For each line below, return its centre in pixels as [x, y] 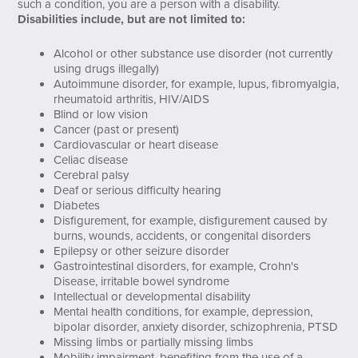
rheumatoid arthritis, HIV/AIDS [132, 99]
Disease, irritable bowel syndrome [142, 281]
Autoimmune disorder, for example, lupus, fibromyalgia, [197, 84]
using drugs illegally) [107, 68]
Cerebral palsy [91, 175]
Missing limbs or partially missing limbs [154, 342]
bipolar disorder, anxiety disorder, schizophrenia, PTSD [196, 326]
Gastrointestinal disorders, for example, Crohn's [177, 266]
